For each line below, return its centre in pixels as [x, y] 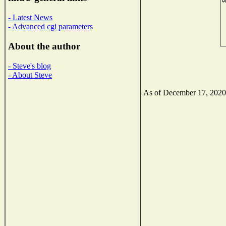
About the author [44, 46]
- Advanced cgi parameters [50, 27]
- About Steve [30, 75]
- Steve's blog [30, 66]
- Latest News [30, 18]
